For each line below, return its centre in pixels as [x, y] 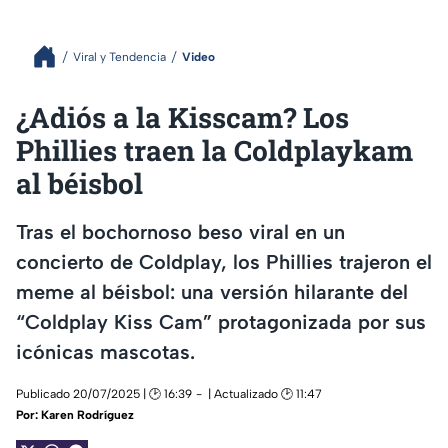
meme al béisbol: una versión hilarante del [212, 291]
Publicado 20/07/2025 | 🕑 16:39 [104, 394]
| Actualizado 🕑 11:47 [265, 394]
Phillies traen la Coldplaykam [214, 150]
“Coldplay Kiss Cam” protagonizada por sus [221, 321]
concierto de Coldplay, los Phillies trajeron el [224, 261]
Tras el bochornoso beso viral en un [180, 231]
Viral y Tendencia [119, 56]
